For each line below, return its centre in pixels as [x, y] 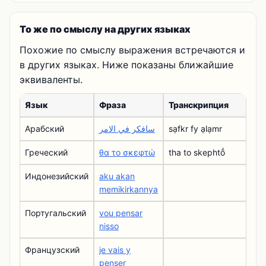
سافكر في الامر [127, 129]
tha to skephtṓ [197, 152]
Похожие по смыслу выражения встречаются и [132, 50]
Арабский [45, 129]
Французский [52, 250]
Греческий [46, 152]
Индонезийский [57, 176]
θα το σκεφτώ [127, 152]
